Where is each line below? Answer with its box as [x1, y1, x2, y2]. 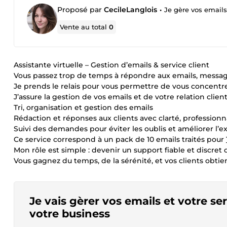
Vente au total [60, 23, 109, 31]
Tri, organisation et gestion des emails [14, 103, 153, 112]
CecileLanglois [104, 5, 157, 14]
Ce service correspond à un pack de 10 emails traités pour [14, 135, 226, 144]
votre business [29, 207, 110, 220]
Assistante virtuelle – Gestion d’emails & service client [14, 60, 209, 69]
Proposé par [57, 5, 104, 14]
